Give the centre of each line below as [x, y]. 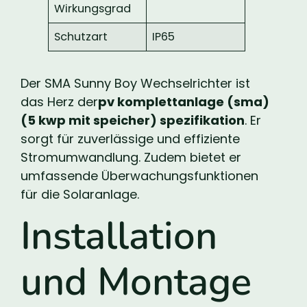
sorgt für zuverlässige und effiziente [130, 138]
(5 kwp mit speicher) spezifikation [133, 120]
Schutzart [81, 36]
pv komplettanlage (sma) [184, 101]
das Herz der [59, 101]
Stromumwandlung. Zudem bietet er [131, 157]
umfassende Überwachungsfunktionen [139, 175]
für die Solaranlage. [80, 194]
